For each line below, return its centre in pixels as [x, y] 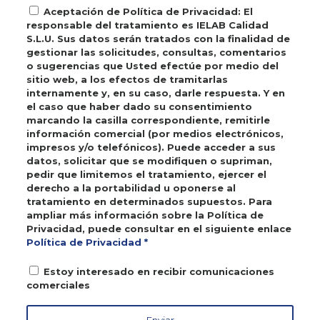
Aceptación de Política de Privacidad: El [148, 11]
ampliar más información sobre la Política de [145, 215]
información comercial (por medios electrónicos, [155, 134]
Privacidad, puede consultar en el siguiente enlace [159, 229]
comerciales [58, 285]
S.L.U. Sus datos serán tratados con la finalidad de [158, 39]
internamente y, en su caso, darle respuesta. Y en [155, 93]
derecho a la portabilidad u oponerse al [131, 188]
